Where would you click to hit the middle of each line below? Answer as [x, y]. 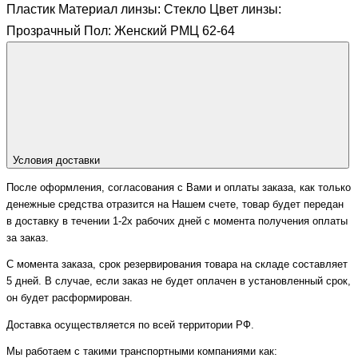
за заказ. [29, 238]
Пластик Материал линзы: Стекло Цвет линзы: [144, 9]
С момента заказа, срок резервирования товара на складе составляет [177, 265]
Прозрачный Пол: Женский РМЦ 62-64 [121, 30]
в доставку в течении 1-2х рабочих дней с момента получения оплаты [177, 221]
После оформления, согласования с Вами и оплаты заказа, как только [179, 187]
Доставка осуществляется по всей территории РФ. [132, 325]
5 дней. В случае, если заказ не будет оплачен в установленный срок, [179, 282]
